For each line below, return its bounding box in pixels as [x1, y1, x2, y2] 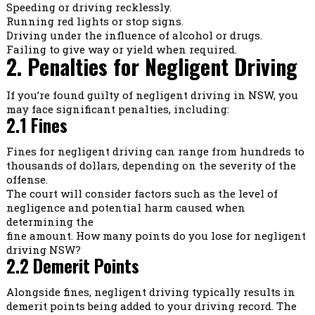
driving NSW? [6, 243, 81, 257]
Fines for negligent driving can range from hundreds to [6, 144, 304, 159]
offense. [6, 172, 48, 187]
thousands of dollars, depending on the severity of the [6, 158, 296, 173]
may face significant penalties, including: [6, 102, 229, 117]
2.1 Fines [6, 112, 67, 139]
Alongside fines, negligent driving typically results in [6, 285, 295, 300]
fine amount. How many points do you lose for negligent [6, 229, 306, 243]
